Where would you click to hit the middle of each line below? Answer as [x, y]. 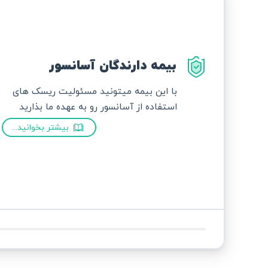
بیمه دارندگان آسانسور [113, 66]
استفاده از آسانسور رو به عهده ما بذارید [98, 107]
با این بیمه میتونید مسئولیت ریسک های [95, 92]
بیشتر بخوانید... [41, 127]
